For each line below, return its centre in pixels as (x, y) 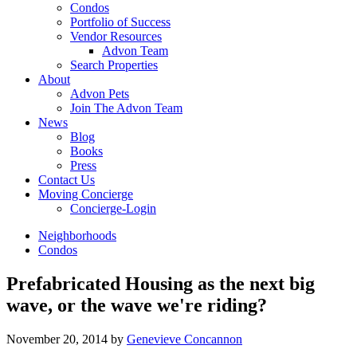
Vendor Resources (116, 37)
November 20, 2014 (57, 339)
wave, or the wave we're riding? (137, 306)
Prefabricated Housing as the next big (161, 284)
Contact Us (67, 180)
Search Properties (114, 65)
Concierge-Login (113, 209)
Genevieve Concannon (184, 339)
